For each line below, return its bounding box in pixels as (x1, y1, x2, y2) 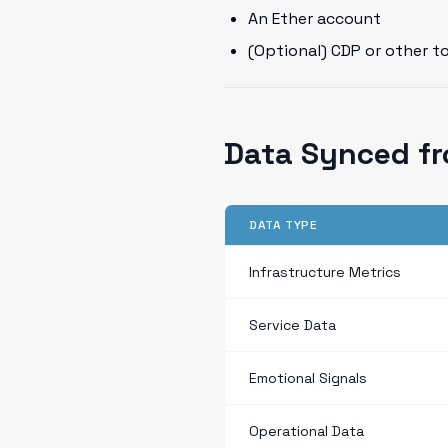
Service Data (249, 316, 336, 334)
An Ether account (248, 8, 381, 29)
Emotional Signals (249, 369, 367, 387)
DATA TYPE (249, 217, 318, 233)
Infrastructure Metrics (249, 263, 401, 281)
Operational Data (249, 422, 364, 440)
